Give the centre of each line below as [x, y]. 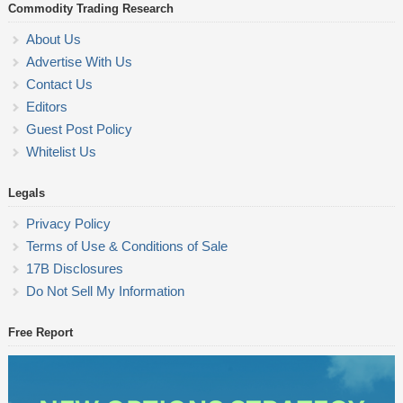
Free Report [40, 333]
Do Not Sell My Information [105, 291]
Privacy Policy [68, 224]
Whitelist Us [61, 152]
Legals [26, 193]
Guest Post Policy [79, 130]
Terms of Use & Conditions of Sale [126, 246]
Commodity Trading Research [90, 9]
